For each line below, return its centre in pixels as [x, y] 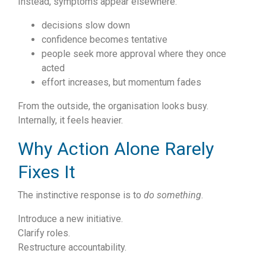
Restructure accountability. [72, 248]
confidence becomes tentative [104, 40]
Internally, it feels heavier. [70, 121]
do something [172, 195]
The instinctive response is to [81, 195]
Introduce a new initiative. [70, 219]
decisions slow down [86, 26]
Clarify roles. [44, 233]
